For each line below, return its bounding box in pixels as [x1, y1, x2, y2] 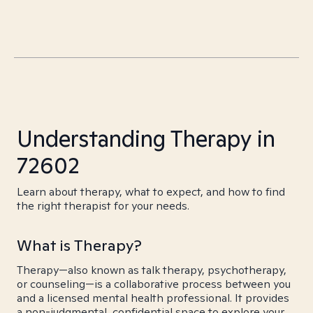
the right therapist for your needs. [17, 198, 189, 213]
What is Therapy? [17, 235, 142, 255]
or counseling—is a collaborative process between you [17, 277, 291, 291]
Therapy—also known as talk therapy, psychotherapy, [17, 263, 286, 277]
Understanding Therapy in [17, 124, 275, 153]
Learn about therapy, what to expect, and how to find [17, 184, 285, 199]
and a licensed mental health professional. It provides [17, 291, 289, 305]
